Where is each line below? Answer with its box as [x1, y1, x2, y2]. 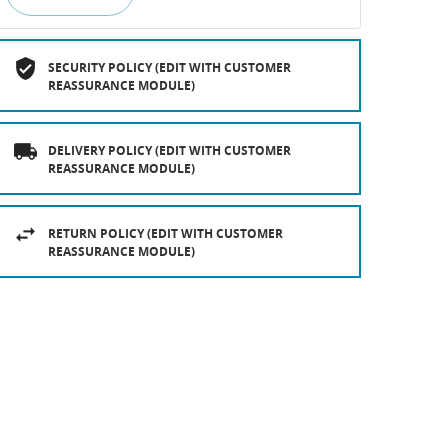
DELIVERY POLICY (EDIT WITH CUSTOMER [48, 142, 291, 160]
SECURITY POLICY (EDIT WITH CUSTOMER [48, 59, 291, 77]
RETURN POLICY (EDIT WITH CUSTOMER [48, 225, 283, 243]
